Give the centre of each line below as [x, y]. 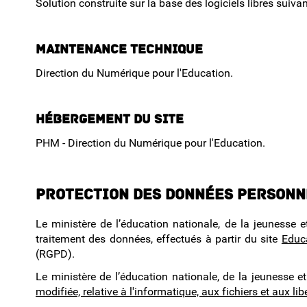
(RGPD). [55, 254]
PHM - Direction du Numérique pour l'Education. [150, 143]
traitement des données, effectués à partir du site [159, 238]
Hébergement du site [110, 120]
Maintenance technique [121, 49]
